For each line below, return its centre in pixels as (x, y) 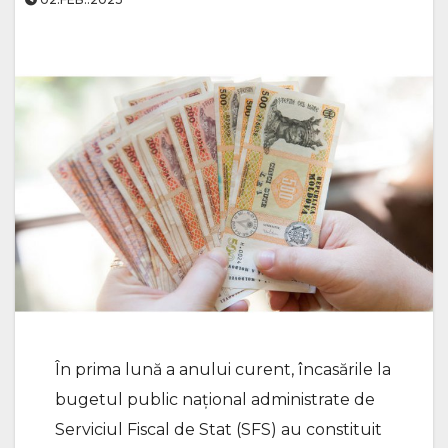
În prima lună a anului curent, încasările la (223, 370)
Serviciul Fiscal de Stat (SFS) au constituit (218, 430)
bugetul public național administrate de (215, 400)
